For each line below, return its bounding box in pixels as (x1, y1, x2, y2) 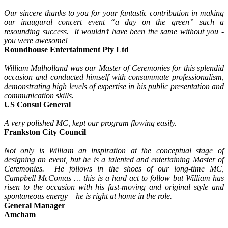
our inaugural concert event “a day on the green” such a (4, 18, 224, 27)
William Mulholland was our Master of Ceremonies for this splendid (4, 64, 224, 73)
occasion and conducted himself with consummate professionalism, (4, 73, 224, 82)
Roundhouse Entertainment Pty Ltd (4, 45, 129, 54)
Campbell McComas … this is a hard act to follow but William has (4, 174, 224, 183)
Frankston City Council (4, 128, 86, 137)
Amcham (4, 210, 36, 219)
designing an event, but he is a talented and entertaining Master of (4, 155, 224, 164)
